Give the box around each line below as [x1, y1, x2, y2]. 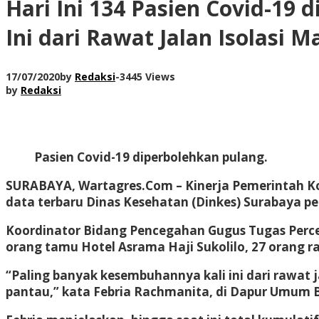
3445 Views [120, 69, 175, 83]
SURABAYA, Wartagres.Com [6, 177, 173, 194]
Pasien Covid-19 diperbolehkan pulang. [34, 148, 268, 165]
